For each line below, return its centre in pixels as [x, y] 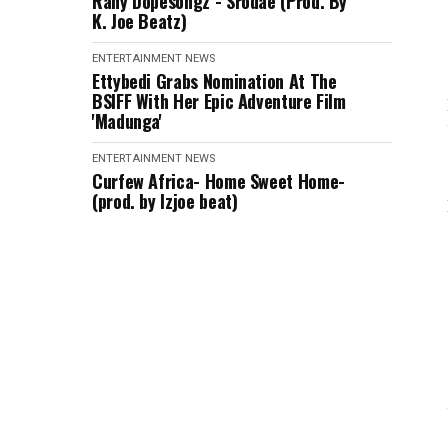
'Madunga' [127, 121]
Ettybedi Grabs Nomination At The [214, 81]
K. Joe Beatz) [139, 21]
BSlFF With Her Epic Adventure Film [219, 101]
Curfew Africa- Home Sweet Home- [218, 181]
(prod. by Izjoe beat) [165, 201]
